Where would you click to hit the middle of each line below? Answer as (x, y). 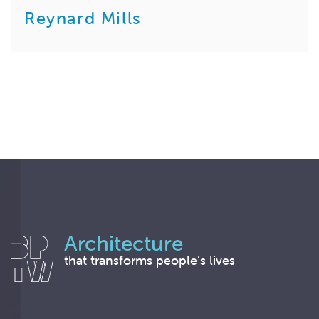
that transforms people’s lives (150, 260)
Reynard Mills (83, 18)
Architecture (124, 243)
